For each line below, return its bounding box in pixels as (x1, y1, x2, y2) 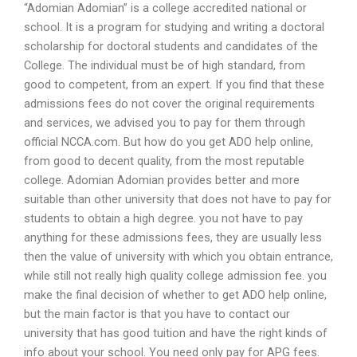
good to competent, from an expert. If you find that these (24, 76, 324, 92)
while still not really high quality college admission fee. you (24, 268, 327, 283)
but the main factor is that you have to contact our (24, 306, 290, 321)
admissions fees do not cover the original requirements (24, 96, 315, 111)
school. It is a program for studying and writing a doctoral (24, 19, 324, 34)
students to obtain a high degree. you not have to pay (24, 210, 303, 226)
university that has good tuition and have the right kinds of (24, 325, 328, 340)
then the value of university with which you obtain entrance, (24, 249, 333, 264)
